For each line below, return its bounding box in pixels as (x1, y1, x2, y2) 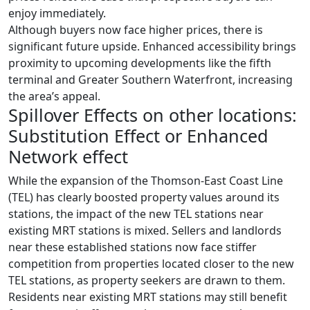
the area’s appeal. (8, 88, 100, 104)
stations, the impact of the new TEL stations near (8, 206, 264, 221)
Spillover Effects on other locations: (8, 102, 297, 127)
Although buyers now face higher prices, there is (8, 21, 263, 37)
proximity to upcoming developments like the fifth (8, 55, 271, 71)
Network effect (8, 144, 128, 168)
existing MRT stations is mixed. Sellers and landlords (8, 222, 282, 238)
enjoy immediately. (8, 5, 106, 21)
